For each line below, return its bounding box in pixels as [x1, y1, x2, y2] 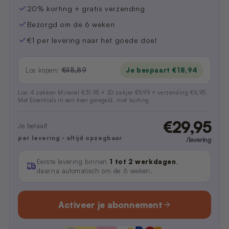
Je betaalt [18, 121, 48, 130]
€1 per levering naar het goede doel [27, 35, 157, 44]
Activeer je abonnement [58, 199, 163, 210]
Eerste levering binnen [36, 157, 110, 166]
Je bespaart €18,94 [126, 65, 198, 74]
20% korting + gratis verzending [27, 4, 145, 13]
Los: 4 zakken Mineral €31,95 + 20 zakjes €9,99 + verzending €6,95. [18, 88, 208, 96]
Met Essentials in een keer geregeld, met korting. [18, 96, 151, 104]
